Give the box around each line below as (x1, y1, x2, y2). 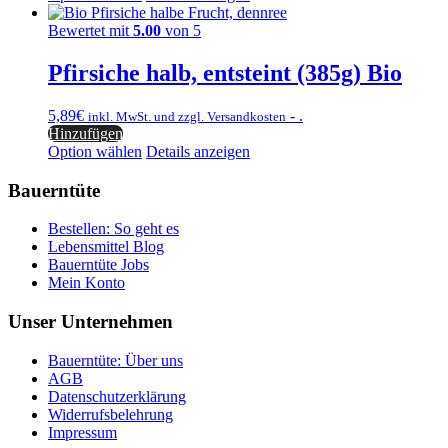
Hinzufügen (48, 125, 123, 142)
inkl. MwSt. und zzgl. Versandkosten (88, 109, 286, 124)
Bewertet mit (48, 22, 133, 40)
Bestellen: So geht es (48, 220, 179, 238)
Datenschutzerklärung (48, 387, 186, 405)
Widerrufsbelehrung (48, 405, 173, 423)
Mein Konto (48, 274, 125, 292)
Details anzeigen (146, 143, 250, 160)
